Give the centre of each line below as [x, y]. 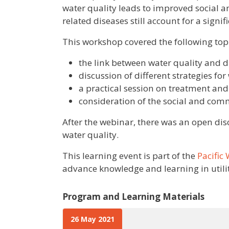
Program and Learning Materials [133, 197]
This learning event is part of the [130, 156]
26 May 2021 [93, 219]
